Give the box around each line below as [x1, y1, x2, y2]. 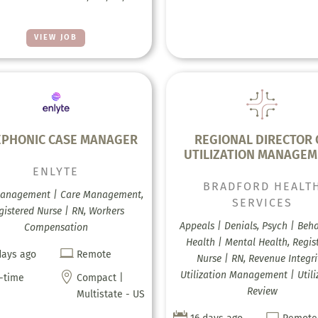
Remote [76, 248, 111, 261]
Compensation [23, 221, 88, 234]
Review [246, 285, 278, 297]
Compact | [76, 271, 124, 284]
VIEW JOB [34, 33, 78, 43]
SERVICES [231, 195, 292, 209]
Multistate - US [76, 287, 145, 300]
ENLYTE [33, 164, 79, 178]
